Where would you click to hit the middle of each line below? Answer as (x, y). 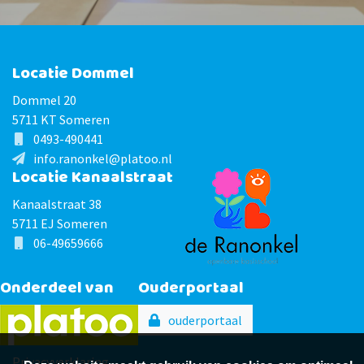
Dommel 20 (44, 100)
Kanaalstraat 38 (57, 204)
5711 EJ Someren (60, 223)
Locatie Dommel (73, 74)
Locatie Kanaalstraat (93, 178)
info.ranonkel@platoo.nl (103, 158)
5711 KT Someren (61, 119)
